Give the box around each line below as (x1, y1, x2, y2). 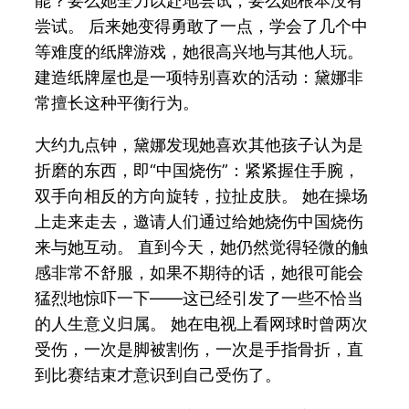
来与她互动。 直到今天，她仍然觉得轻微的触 (35, 236, 369, 257)
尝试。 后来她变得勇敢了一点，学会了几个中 (35, 16, 369, 36)
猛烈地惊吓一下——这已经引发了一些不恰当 (35, 288, 364, 308)
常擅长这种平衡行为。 (35, 92, 200, 112)
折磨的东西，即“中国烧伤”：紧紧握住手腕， (35, 160, 361, 180)
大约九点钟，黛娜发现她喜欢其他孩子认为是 (35, 134, 364, 154)
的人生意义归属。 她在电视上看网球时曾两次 (35, 313, 369, 333)
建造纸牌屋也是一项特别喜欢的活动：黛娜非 (35, 67, 364, 87)
